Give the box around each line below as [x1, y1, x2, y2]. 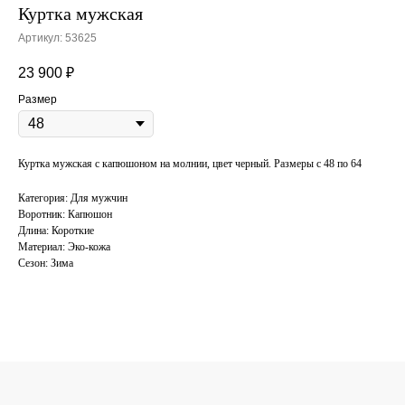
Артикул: [18, 32, 65, 45]
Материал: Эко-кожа [18, 240, 110, 254]
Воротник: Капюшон [18, 208, 112, 221]
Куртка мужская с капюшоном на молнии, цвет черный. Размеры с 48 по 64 [18, 157, 362, 171]
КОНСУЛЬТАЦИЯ [18, 313, 323, 354]
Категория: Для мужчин [18, 192, 127, 205]
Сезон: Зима [18, 257, 73, 270]
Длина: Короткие [18, 224, 94, 238]
